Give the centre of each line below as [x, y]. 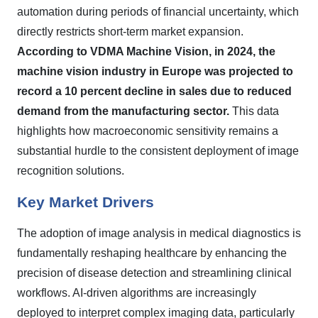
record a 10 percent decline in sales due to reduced [154, 91]
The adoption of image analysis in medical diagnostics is [159, 233]
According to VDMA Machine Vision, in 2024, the [146, 51]
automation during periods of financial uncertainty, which [158, 12]
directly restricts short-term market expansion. [130, 32]
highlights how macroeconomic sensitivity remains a [148, 131]
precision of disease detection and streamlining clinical [154, 273]
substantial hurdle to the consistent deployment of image [158, 151]
